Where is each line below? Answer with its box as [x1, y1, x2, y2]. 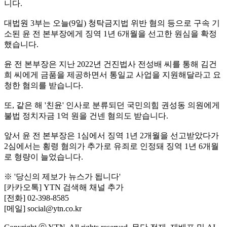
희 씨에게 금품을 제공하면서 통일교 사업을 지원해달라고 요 [4, 70, 221, 79]
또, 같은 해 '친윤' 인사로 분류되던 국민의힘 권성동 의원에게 [4, 100, 220, 109]
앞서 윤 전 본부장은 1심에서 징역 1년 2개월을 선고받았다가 [4, 131, 219, 140]
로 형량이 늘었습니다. [4, 152, 83, 161]
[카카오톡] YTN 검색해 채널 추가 [4, 182, 124, 192]
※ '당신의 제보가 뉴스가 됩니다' [4, 172, 121, 181]
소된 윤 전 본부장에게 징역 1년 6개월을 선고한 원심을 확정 [4, 29, 217, 38]
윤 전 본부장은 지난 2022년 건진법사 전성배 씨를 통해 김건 [4, 59, 217, 68]
